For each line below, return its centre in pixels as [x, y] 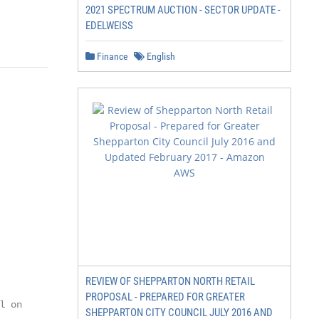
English [160, 56]
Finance [111, 56]
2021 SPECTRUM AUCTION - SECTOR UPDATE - [183, 10]
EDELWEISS [109, 26]
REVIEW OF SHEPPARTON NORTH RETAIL [170, 281]
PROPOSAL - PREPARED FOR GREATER [165, 297]
